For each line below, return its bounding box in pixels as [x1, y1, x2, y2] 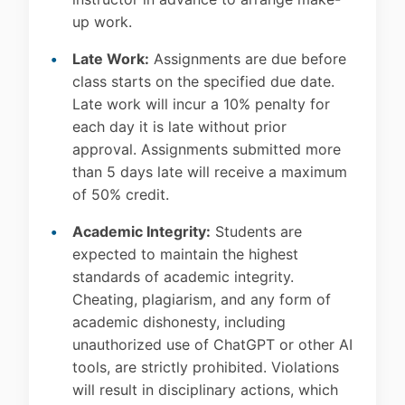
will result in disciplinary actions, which [72, 381, 338, 400]
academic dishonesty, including [72, 313, 286, 332]
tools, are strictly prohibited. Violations [72, 358, 339, 377]
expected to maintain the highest [72, 245, 298, 264]
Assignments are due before [149, 50, 346, 69]
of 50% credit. [72, 185, 169, 204]
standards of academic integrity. [72, 268, 294, 287]
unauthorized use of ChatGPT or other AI [72, 335, 353, 354]
